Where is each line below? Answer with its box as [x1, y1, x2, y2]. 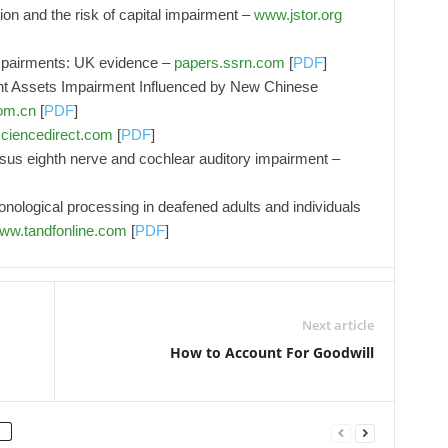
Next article [301, 316, 374, 334]
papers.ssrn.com [173, 54, 285, 71]
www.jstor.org [253, 6, 342, 23]
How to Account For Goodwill [169, 343, 374, 362]
